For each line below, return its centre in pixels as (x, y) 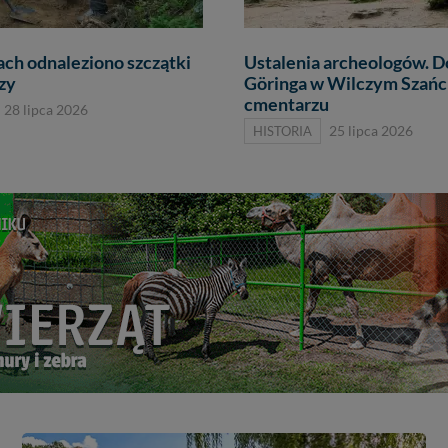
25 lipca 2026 (371, 131)
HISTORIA (282, 131)
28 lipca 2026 (46, 110)
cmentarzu (286, 105)
